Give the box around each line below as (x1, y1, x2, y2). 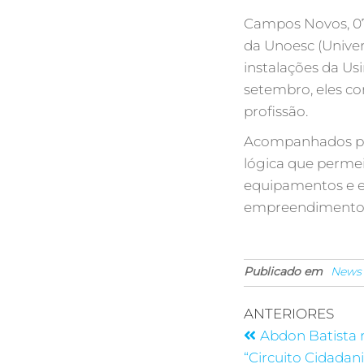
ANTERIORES (244, 305, 334, 322)
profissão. (244, 102, 308, 119)
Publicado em (244, 263, 323, 279)
